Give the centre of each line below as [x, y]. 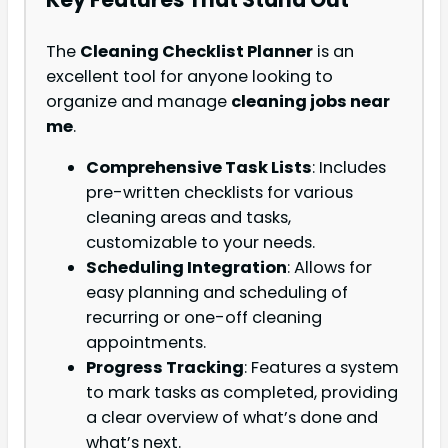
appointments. [146, 343]
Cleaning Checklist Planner [196, 52]
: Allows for [329, 268]
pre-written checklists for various [219, 193]
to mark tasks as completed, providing [242, 393]
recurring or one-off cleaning [204, 318]
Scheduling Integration [186, 268]
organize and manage [138, 102]
